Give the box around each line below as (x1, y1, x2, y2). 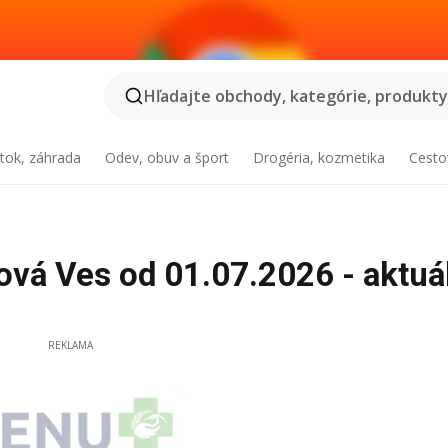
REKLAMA (47, 338, 93, 352)
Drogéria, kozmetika (252, 148, 385, 167)
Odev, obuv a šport (105, 148, 230, 167)
